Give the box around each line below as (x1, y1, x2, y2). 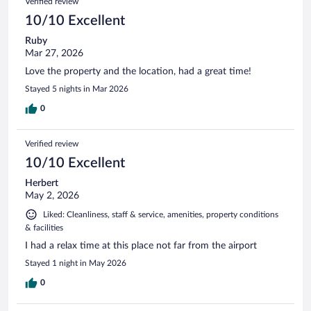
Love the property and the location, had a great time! (25, 66, 251, 76)
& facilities (25, 223, 63, 232)
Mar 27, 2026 (25, 48, 83, 58)
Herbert (25, 178, 58, 188)
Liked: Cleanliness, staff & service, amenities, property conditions (43, 210, 278, 219)
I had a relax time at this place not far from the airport (25, 240, 257, 251)
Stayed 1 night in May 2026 (25, 258, 126, 267)
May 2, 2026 (25, 190, 79, 201)
